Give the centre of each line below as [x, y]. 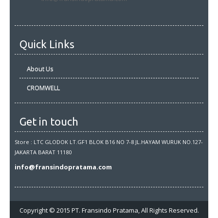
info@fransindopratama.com [63, 167]
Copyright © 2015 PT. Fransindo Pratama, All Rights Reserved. [109, 210]
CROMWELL [43, 88]
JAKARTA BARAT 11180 [43, 152]
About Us [40, 69]
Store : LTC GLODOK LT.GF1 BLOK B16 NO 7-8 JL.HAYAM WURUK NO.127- [109, 142]
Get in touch [49, 122]
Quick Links [47, 44]
